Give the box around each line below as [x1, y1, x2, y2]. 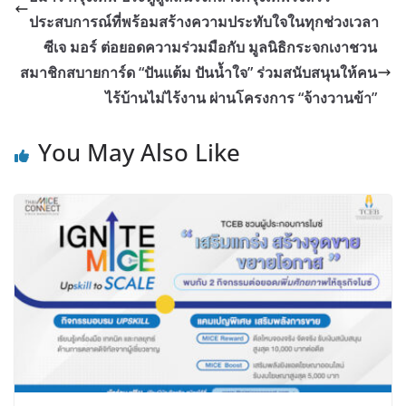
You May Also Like [38, 135, 240, 169]
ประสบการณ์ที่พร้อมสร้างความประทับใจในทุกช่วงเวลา [29, 11, 379, 32]
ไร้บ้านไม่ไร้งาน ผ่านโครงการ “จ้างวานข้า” [105, 87, 377, 108]
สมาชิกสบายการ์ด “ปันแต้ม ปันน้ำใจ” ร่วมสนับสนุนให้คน [20, 62, 377, 82]
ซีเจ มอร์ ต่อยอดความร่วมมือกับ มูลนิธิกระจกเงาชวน [43, 36, 377, 57]
